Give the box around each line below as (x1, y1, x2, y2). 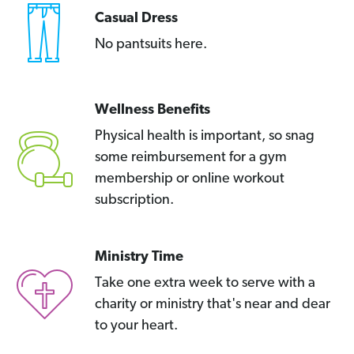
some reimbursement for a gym (95, 150, 287, 166)
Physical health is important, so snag (95, 129, 314, 145)
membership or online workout (95, 171, 284, 187)
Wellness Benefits (95, 103, 210, 119)
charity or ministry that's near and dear (95, 297, 330, 313)
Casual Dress (95, 10, 178, 26)
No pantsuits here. (95, 36, 207, 52)
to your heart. (95, 318, 178, 334)
